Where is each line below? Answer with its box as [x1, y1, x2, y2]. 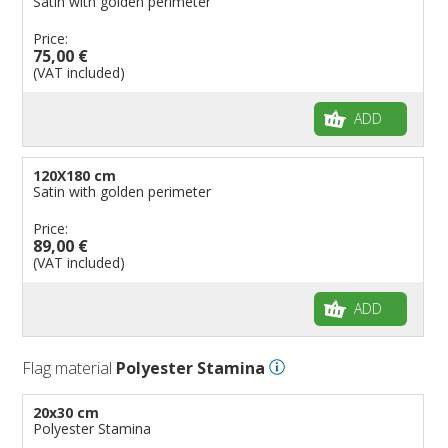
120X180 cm [33, 165, 117, 185]
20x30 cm [33, 402, 100, 422]
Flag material [22, 356, 117, 379]
